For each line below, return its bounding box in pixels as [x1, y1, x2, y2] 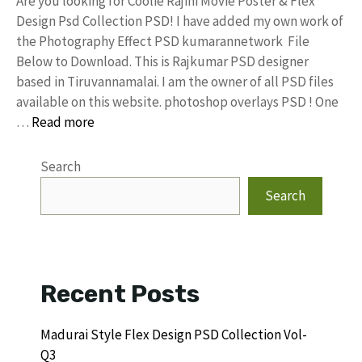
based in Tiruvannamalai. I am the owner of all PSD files [16, 72, 334, 90]
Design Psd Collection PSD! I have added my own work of [16, 11, 343, 30]
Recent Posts [40, 279, 200, 309]
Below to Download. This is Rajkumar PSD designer [16, 52, 309, 70]
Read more [32, 112, 95, 131]
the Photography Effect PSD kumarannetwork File [16, 32, 309, 50]
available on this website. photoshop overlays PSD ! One [16, 92, 339, 111]
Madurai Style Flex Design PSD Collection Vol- [40, 325, 307, 343]
